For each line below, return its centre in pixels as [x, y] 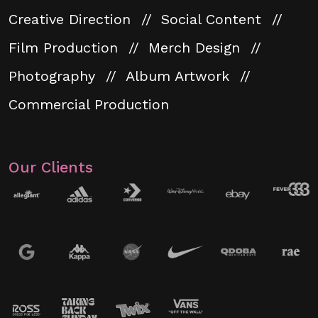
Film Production [66, 47]
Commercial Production [89, 104]
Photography [54, 76]
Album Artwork [180, 76]
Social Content [214, 19]
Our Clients [51, 167]
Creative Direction [72, 19]
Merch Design [197, 47]
